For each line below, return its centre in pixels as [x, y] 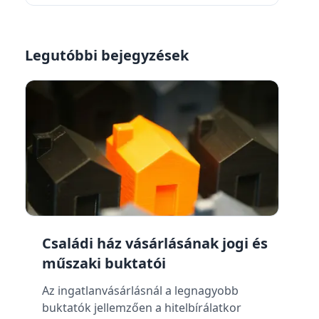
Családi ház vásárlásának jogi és [155, 243]
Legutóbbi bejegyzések [106, 55]
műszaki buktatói [104, 263]
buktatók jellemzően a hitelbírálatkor [141, 308]
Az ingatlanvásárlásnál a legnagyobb [140, 291]
